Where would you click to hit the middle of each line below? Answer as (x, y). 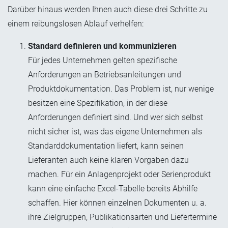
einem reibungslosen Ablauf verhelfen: (76, 24)
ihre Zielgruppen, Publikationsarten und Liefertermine (122, 217)
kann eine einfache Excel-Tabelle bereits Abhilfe (113, 189)
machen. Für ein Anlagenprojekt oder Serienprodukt (119, 175)
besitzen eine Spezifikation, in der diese (98, 103)
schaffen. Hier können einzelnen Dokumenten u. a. (117, 203)
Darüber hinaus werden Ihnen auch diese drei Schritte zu (108, 10)
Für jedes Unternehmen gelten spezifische (103, 61)
